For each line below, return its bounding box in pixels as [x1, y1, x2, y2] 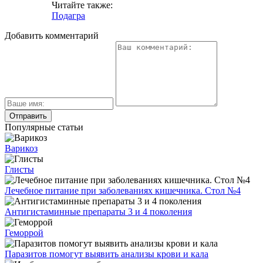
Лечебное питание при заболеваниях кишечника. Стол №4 [5, 185, 241, 195]
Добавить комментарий [5, 30, 99, 41]
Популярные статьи [5, 122, 83, 132]
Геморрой [5, 227, 43, 238]
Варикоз [5, 143, 38, 153]
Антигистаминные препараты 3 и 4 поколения [5, 206, 192, 217]
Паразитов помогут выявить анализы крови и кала [5, 248, 208, 259]
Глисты [5, 164, 34, 174]
